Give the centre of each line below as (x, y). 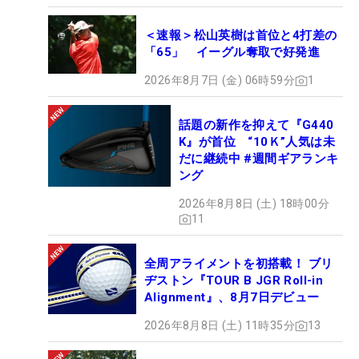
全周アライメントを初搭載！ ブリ (239, 264)
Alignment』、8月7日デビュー (232, 298)
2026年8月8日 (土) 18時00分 (254, 204)
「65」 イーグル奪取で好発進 (232, 52)
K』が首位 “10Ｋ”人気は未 (257, 142)
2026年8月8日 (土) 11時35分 (220, 326)
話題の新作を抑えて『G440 (256, 125)
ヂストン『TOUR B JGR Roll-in (234, 281)
